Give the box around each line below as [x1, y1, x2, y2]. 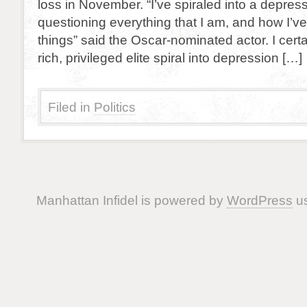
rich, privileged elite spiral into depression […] [38, 50, 302, 65]
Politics [94, 99, 136, 114]
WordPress [226, 193, 293, 208]
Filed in [48, 99, 90, 114]
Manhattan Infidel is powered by [36, 193, 227, 208]
